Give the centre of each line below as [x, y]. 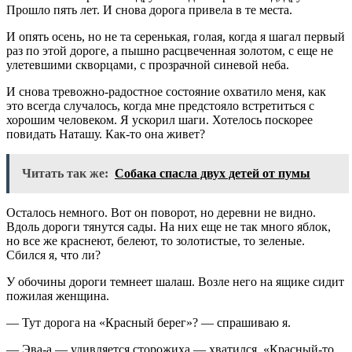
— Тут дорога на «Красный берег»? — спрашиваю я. [148, 322]
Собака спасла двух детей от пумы [213, 173]
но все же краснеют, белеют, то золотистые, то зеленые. [156, 240]
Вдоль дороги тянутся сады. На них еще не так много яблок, [169, 226]
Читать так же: [65, 173]
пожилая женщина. [58, 295]
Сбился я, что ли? [53, 255]
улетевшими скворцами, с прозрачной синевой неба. [148, 64]
